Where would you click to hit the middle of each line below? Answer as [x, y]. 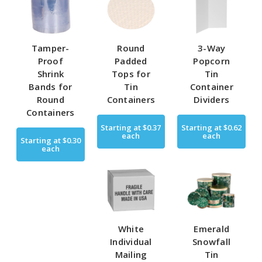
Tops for [131, 73]
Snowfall [212, 242]
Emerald [212, 229]
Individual [131, 242]
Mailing [131, 255]
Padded [131, 61]
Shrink [51, 73]
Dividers [212, 99]
